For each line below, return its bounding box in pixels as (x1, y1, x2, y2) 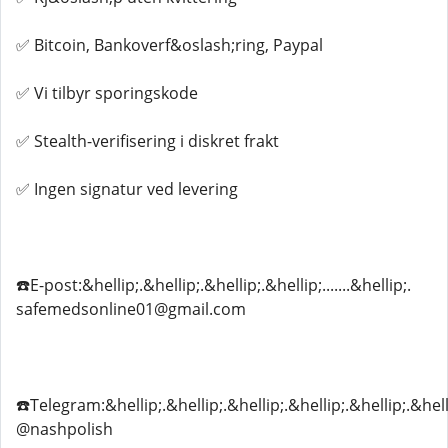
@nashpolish (16, 418, 113, 440)
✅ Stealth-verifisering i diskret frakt (16, 130, 279, 152)
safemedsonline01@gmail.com (16, 298, 246, 320)
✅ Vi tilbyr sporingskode (16, 82, 198, 104)
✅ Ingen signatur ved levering (16, 178, 238, 200)
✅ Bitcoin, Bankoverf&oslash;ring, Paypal (16, 34, 323, 56)
